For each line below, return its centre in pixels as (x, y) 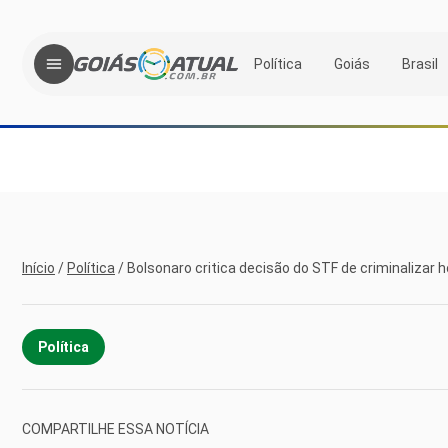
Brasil (420, 63)
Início (38, 268)
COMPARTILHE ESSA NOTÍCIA (115, 428)
